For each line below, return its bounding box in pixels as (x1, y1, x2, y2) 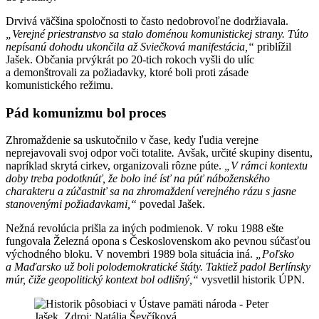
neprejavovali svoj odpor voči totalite (6, 147, 172, 159)
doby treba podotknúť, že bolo (6, 172, 140, 185)
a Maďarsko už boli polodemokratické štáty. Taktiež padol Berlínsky (6, 261, 310, 273)
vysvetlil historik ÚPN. (199, 273, 305, 286)
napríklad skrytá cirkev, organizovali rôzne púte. (6, 159, 224, 172)
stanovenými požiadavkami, (6, 198, 130, 211)
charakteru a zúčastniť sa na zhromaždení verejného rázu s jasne (6, 185, 296, 198)
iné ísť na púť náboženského (143, 172, 270, 185)
